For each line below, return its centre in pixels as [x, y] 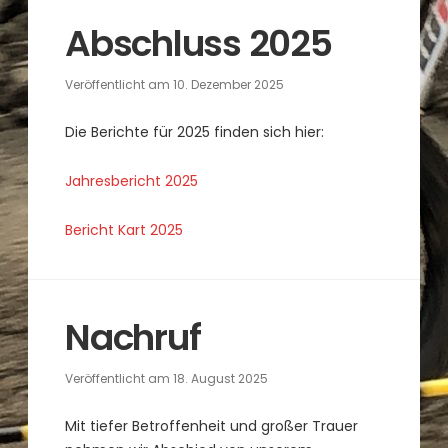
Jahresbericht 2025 [132, 180]
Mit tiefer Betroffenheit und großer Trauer [212, 426]
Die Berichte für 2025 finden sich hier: [195, 131]
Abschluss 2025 [198, 43]
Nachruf [133, 338]
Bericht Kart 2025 [124, 229]
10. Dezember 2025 [229, 84]
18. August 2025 [221, 379]
